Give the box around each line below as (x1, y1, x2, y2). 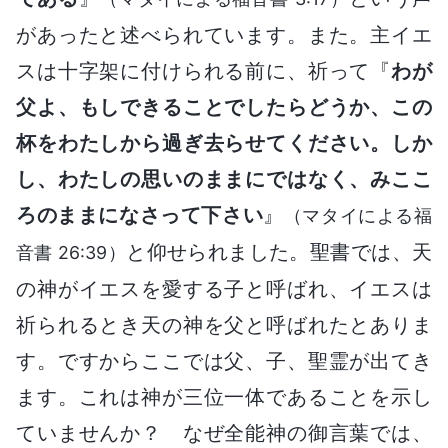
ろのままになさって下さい (16, 202, 264, 227)
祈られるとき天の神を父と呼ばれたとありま (16, 312, 432, 337)
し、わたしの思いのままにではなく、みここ (16, 166, 432, 191)
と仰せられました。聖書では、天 (126, 239, 433, 264)
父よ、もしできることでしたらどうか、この (16, 94, 432, 119)
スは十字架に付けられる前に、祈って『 (16, 58, 392, 83)
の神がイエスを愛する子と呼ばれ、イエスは (16, 276, 432, 301)
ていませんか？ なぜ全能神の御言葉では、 (16, 420, 432, 445)
